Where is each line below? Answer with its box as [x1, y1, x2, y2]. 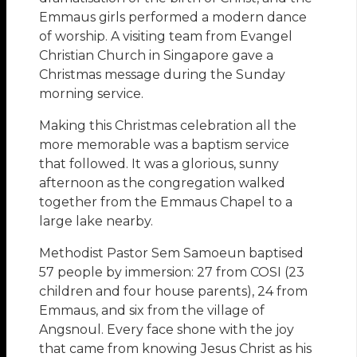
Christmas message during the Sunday [39, 67, 286, 83]
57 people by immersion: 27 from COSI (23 [39, 265, 305, 280]
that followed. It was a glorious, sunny [39, 156, 280, 172]
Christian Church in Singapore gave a [39, 48, 274, 64]
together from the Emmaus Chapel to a [39, 194, 293, 210]
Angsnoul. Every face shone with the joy [39, 322, 295, 338]
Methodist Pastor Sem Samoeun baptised [39, 245, 304, 261]
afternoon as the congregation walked [39, 175, 286, 191]
